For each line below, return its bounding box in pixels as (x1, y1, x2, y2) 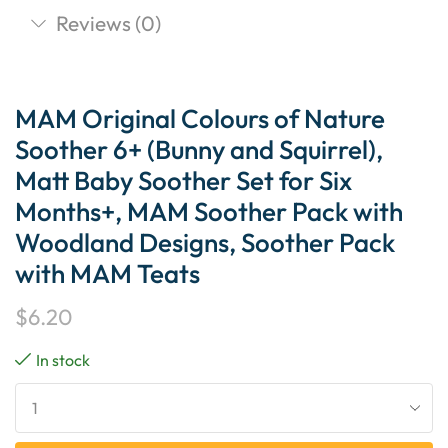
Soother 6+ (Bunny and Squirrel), (15, 132, 383, 166)
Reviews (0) (55, 9, 161, 36)
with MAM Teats (15, 256, 200, 290)
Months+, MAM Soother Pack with (15, 194, 403, 228)
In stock (36, 349, 90, 370)
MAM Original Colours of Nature (15, 101, 385, 135)
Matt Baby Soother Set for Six (15, 163, 352, 197)
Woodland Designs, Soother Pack (15, 225, 395, 259)
